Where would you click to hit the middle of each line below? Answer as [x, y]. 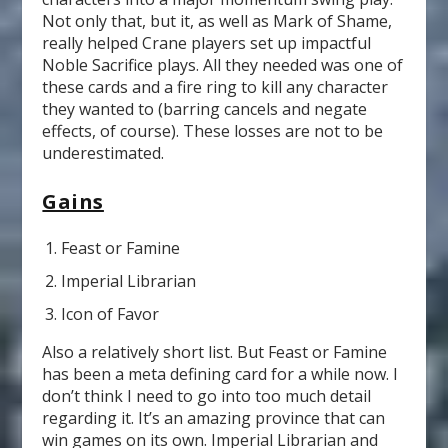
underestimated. [103, 152]
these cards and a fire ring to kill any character [215, 86]
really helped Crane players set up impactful [207, 42]
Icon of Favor [109, 313]
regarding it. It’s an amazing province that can [214, 417]
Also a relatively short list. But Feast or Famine [215, 351]
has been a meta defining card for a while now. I [220, 373]
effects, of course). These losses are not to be [213, 130]
